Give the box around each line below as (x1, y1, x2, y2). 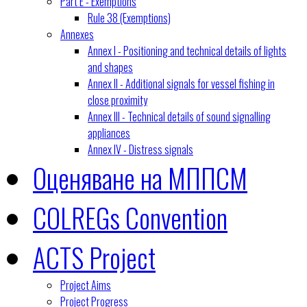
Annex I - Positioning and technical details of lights (88, 42, 286, 59)
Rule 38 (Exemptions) (88, 10, 171, 26)
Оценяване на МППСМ (33, 158, 247, 197)
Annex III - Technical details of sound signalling (88, 108, 271, 125)
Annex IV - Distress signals (88, 141, 193, 158)
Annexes (60, 26, 94, 42)
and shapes (88, 59, 133, 75)
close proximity (88, 92, 147, 108)
